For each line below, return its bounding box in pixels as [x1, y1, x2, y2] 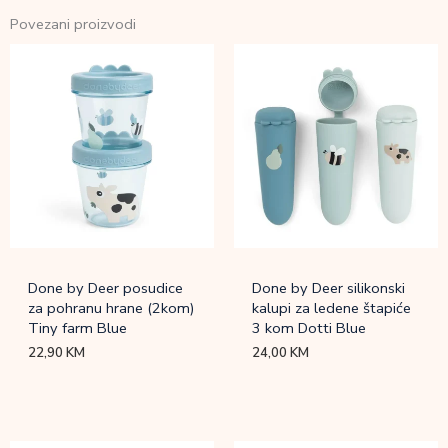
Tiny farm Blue [28, 318, 128, 339]
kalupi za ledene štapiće [252, 298, 412, 319]
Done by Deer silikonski [252, 278, 406, 299]
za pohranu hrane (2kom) [28, 298, 196, 319]
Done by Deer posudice [28, 278, 184, 299]
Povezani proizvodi [10, 14, 136, 34]
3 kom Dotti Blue [252, 318, 367, 339]
